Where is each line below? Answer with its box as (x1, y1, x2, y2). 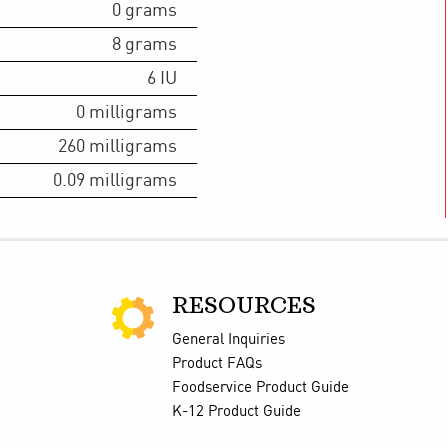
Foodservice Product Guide (172, 379, 349, 396)
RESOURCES (172, 295, 316, 317)
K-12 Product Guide (172, 403, 301, 420)
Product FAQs (172, 355, 262, 372)
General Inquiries (172, 331, 285, 348)
